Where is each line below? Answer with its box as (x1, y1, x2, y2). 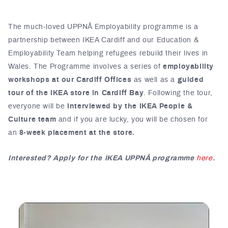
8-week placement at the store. (19, 129, 135, 136)
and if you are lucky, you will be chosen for (56, 116, 208, 123)
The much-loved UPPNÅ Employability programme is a (8, 23, 198, 31)
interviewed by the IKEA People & (67, 102, 193, 110)
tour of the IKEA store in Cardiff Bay (8, 89, 144, 97)
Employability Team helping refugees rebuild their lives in (8, 49, 208, 57)
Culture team (8, 116, 56, 123)
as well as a (133, 76, 178, 83)
